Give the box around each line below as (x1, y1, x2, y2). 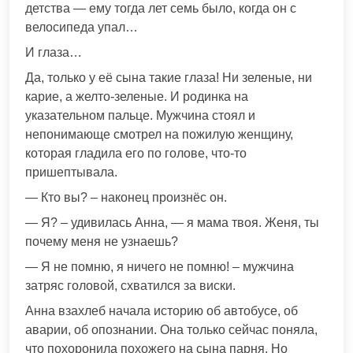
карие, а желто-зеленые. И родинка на (25, 90, 248, 104)
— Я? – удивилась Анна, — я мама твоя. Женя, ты (25, 216, 319, 230)
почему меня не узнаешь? (25, 235, 178, 249)
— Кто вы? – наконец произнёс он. (25, 191, 227, 205)
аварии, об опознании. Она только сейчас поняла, (25, 323, 318, 337)
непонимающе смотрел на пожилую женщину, (25, 128, 293, 142)
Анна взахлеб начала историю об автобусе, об (25, 304, 298, 318)
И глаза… (25, 46, 82, 60)
